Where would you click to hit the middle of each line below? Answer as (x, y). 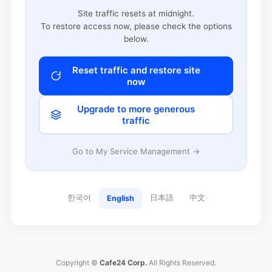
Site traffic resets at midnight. (136, 13)
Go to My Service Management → (136, 151)
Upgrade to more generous (136, 109)
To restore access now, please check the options (136, 26)
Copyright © (78, 263)
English (120, 198)
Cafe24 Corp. (123, 263)
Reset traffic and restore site (136, 70)
